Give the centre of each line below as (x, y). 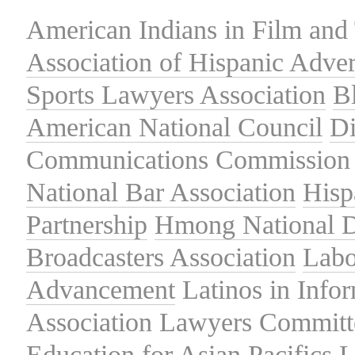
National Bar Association (161, 192)
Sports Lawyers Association (176, 94)
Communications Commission (188, 159)
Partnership (87, 224)
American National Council (174, 127)
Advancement (101, 289)
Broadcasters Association (161, 257)
